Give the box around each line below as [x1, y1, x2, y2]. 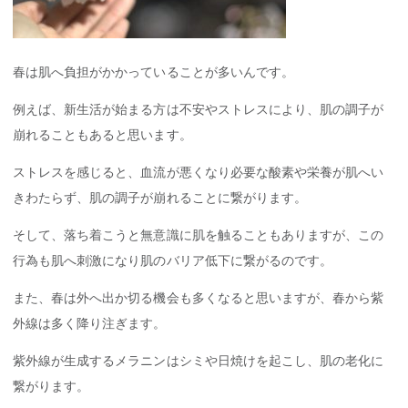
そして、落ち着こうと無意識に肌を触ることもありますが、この [13, 227, 384, 242]
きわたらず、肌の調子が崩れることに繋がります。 [13, 189, 307, 205]
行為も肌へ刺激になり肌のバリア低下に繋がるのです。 [13, 252, 333, 268]
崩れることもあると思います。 [13, 127, 192, 142]
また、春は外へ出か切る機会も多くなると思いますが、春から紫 [13, 291, 384, 305]
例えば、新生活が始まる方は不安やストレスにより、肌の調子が [13, 101, 384, 117]
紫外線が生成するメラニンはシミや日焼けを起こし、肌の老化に [13, 353, 384, 369]
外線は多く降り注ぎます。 [13, 316, 167, 331]
